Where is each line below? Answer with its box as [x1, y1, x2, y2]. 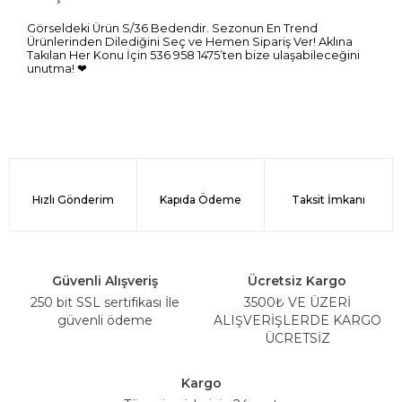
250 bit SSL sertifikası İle [31, 294, 179, 311]
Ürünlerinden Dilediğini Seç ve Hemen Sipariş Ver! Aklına [27, 35, 353, 49]
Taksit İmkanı [291, 192, 365, 206]
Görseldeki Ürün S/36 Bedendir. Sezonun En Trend [27, 22, 318, 36]
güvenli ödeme [57, 312, 153, 329]
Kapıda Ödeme [159, 192, 241, 206]
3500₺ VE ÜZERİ [243, 294, 351, 311]
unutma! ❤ [27, 62, 87, 76]
